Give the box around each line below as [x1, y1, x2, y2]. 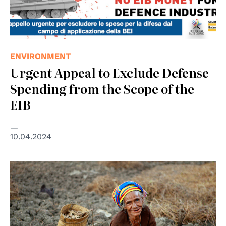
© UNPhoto [10, 163, 50, 172]
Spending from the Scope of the [10, 79, 194, 97]
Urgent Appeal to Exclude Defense [10, 63, 209, 81]
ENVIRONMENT [10, 51, 71, 61]
